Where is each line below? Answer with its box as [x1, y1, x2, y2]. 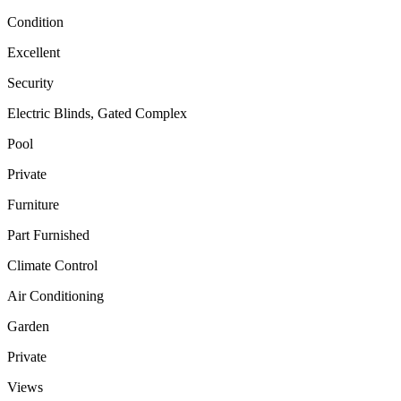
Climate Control [7, 257, 98, 273]
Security [7, 74, 54, 90]
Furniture [7, 196, 59, 212]
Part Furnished [7, 226, 90, 243]
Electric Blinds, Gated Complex [7, 105, 187, 121]
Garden [7, 318, 49, 334]
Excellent [7, 44, 60, 60]
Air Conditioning [7, 287, 104, 303]
